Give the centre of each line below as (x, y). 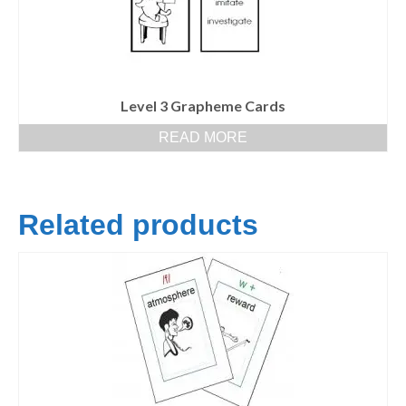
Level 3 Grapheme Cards (203, 106)
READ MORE (203, 138)
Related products (138, 225)
